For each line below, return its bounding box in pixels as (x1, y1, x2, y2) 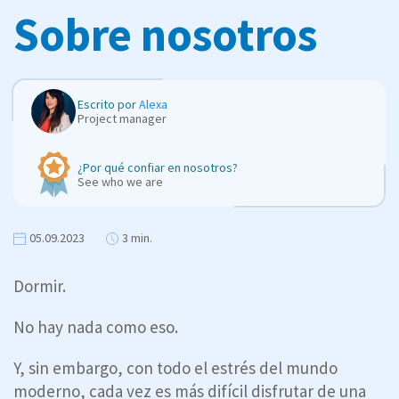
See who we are (77, 173, 163, 190)
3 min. (122, 229, 152, 246)
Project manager (77, 110, 167, 126)
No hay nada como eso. (13, 315, 178, 338)
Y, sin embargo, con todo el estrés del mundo (13, 356, 338, 379)
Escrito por (77, 95, 139, 112)
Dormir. (13, 274, 66, 297)
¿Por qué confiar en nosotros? (77, 159, 238, 175)
